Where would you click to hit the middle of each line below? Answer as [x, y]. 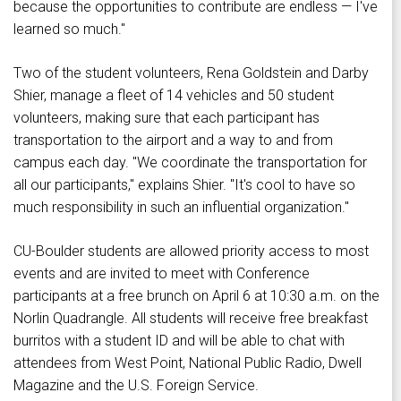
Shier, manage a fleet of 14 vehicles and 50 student [174, 96]
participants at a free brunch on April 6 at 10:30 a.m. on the [196, 296]
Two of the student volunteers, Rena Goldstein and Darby [191, 73]
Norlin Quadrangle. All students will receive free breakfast [191, 319]
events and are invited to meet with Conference [162, 274]
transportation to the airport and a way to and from [173, 141]
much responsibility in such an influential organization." [181, 208]
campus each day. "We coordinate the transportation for [190, 163]
